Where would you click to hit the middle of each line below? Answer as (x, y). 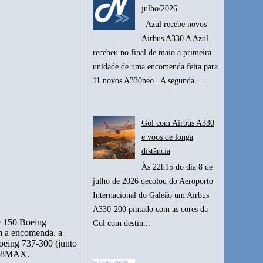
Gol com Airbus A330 (178, 123)
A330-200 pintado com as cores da (151, 209)
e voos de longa (167, 137)
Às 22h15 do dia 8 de (177, 167)
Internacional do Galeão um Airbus (151, 195)
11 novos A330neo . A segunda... (147, 80)
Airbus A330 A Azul (175, 38)
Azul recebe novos (174, 24)
